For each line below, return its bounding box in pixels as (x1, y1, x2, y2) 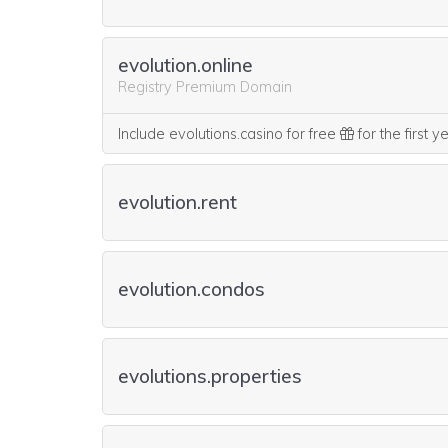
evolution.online (118, 52, 253, 77)
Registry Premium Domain (118, 77, 292, 96)
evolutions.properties (118, 364, 302, 388)
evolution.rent (118, 190, 237, 214)
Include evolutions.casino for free (118, 125, 340, 143)
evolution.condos (118, 277, 265, 301)
